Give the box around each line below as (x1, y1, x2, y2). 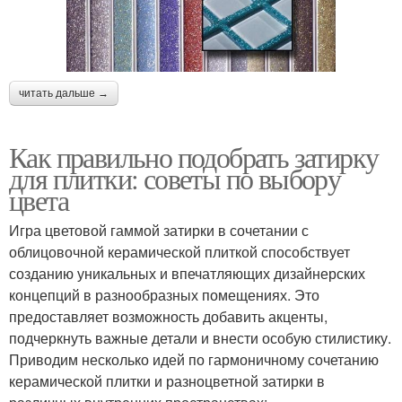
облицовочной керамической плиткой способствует (9, 241, 350, 263)
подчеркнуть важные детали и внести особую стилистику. (9, 328, 391, 349)
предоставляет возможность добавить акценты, (9, 306, 328, 328)
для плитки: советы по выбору (9, 159, 341, 198)
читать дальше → (19, 87, 109, 100)
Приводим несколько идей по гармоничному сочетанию (9, 349, 379, 371)
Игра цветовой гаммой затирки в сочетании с (9, 220, 309, 241)
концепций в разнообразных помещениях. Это (9, 284, 319, 306)
